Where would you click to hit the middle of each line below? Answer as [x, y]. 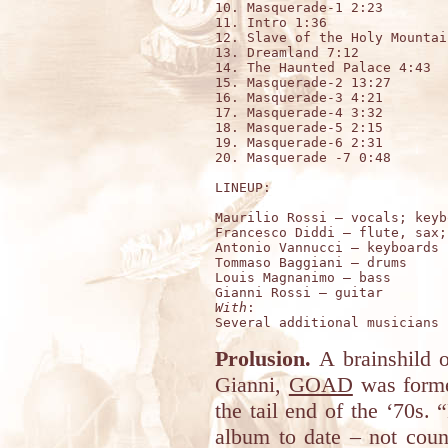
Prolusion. [263, 358]
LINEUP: [243, 187]
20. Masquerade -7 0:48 [303, 157]
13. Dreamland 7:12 [287, 52]
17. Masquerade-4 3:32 [299, 112]
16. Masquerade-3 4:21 [299, 97]
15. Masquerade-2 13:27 [303, 82]
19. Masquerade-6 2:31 [299, 142]
